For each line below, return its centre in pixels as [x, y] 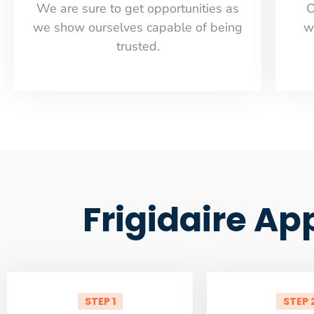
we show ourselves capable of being [138, 27]
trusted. [138, 46]
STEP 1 [100, 301]
